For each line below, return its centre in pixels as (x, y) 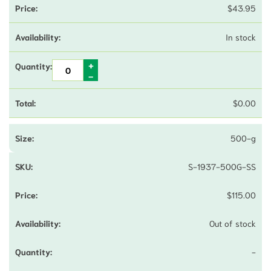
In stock (241, 37)
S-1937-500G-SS (222, 166)
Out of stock (233, 223)
